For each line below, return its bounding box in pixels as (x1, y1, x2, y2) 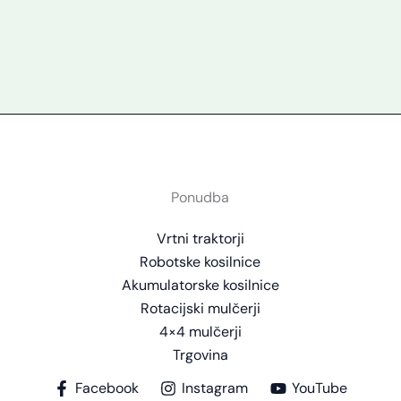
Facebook (74, 379, 139, 398)
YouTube (292, 379, 348, 398)
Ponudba (171, 188, 230, 208)
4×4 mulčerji (158, 322, 242, 342)
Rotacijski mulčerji (140, 299, 260, 319)
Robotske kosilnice (140, 252, 261, 272)
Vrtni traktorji (156, 229, 244, 249)
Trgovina (172, 346, 228, 365)
